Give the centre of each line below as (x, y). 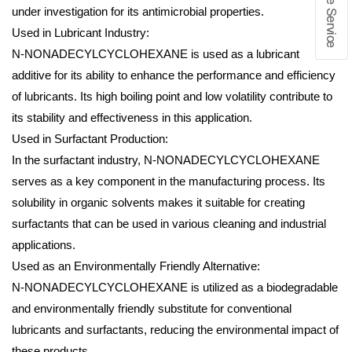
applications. (44, 245)
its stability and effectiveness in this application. (132, 117)
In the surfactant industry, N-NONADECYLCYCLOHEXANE (166, 160)
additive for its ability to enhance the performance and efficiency (174, 75)
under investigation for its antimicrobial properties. (138, 11)
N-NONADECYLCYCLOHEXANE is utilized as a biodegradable (175, 287)
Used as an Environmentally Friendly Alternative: (136, 266)
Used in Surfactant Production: (90, 139)
